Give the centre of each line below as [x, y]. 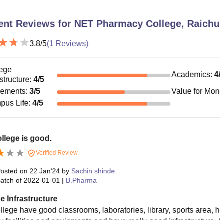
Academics [191, 74]
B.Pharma [81, 180]
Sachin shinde [93, 171]
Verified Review [56, 152]
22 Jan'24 [44, 171]
